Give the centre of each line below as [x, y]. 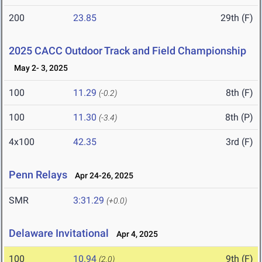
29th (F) [237, 18]
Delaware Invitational [59, 233]
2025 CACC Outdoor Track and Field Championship [127, 51]
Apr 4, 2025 [135, 234]
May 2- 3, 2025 [38, 68]
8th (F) [239, 93]
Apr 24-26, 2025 [101, 176]
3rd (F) [239, 142]
